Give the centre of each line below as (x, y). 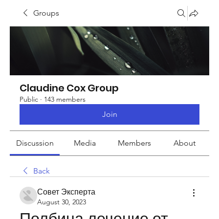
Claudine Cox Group (69, 88)
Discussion (35, 143)
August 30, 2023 (62, 202)
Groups (46, 13)
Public (29, 99)
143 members (65, 99)
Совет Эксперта (66, 192)
